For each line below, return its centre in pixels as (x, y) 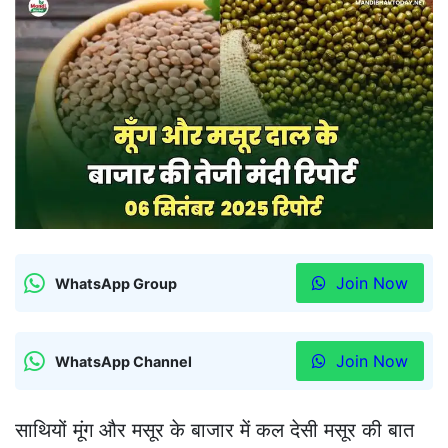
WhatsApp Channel (123, 361)
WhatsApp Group (116, 283)
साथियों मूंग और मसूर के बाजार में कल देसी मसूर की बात (214, 430)
